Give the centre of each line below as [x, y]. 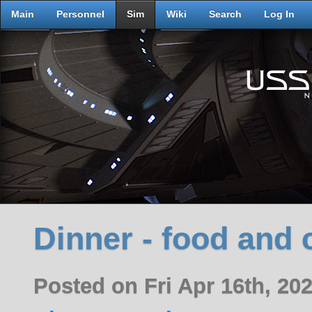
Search [225, 14]
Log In [279, 14]
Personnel [80, 14]
